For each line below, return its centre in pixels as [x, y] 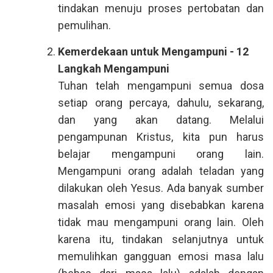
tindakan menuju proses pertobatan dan [161, 8]
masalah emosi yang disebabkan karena [161, 205]
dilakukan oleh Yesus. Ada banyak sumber [161, 188]
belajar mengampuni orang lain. [161, 154]
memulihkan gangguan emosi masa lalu [161, 256]
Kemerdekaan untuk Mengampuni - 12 [153, 51]
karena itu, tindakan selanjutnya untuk [161, 239]
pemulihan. [84, 25]
